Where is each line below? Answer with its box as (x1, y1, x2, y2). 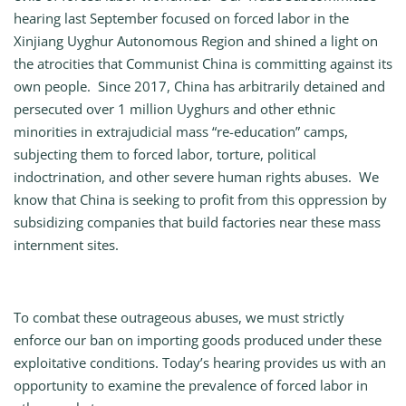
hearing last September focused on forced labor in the (14, 9, 349, 28)
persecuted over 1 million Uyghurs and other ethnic (14, 100, 335, 119)
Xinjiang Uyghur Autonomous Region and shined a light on (14, 32, 378, 51)
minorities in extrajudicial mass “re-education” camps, (14, 122, 348, 141)
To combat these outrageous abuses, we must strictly (14, 308, 344, 327)
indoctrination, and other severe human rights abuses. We (14, 168, 379, 187)
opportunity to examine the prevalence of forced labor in (14, 376, 368, 395)
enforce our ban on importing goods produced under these (14, 331, 382, 350)
